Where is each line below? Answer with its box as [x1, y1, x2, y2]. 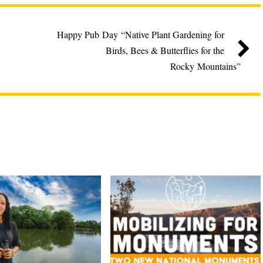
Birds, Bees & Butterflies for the [106, 43, 224, 56]
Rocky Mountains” [170, 59, 241, 72]
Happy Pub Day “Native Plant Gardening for [57, 28, 224, 41]
